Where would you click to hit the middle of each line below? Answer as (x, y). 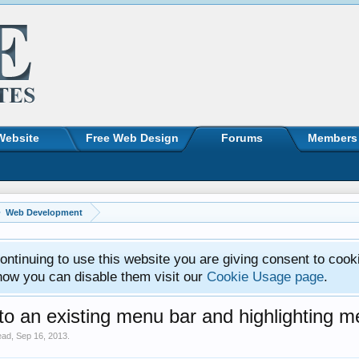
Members (333, 138)
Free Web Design (132, 138)
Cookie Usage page (265, 276)
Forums (242, 138)
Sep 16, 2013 (42, 336)
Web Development (44, 212)
